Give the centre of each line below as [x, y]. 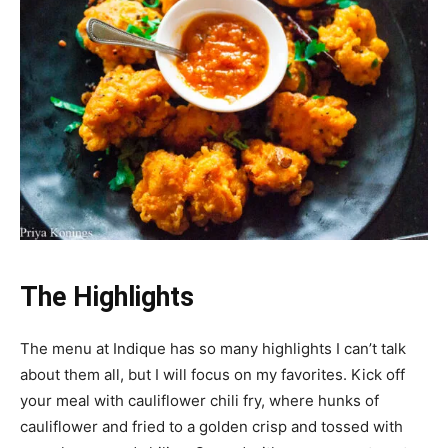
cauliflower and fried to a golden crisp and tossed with [211, 426]
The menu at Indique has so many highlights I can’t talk [213, 348]
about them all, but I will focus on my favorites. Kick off [212, 374]
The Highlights [107, 296]
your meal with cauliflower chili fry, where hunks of [199, 400]
